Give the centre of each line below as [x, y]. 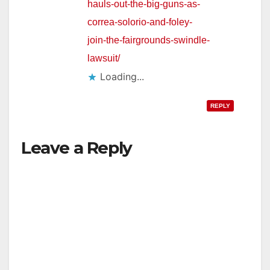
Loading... [122, 76]
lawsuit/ [104, 58]
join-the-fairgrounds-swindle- [149, 40]
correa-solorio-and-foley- [140, 22]
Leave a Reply [77, 147]
